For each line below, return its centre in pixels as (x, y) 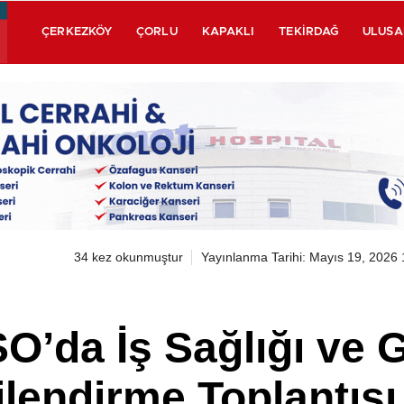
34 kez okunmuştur (129, 257)
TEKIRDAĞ (309, 32)
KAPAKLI (228, 32)
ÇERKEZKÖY (77, 32)
